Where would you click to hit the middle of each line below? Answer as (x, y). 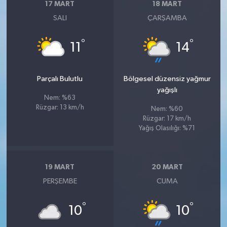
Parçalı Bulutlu (60, 79)
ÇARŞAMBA (167, 18)
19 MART (60, 167)
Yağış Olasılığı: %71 (167, 128)
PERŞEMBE (60, 181)
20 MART (167, 167)
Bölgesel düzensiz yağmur (167, 79)
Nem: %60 (167, 109)
